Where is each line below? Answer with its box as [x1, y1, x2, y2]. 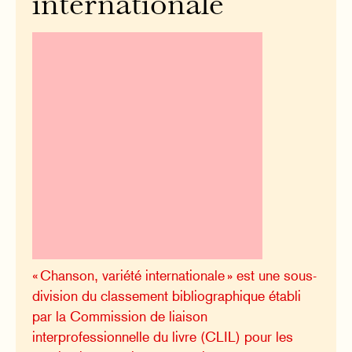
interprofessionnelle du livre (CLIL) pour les [32, 328, 294, 346]
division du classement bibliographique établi [32, 288, 302, 305]
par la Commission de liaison [32, 308, 208, 325]
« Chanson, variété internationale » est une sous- [32, 267, 317, 284]
